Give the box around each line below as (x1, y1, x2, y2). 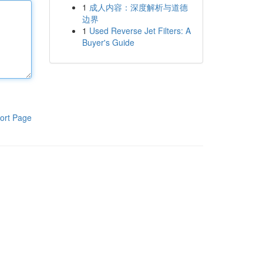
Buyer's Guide (82, 36, 134, 48)
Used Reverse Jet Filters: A (89, 25, 191, 36)
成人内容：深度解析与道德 (89, 1, 188, 13)
